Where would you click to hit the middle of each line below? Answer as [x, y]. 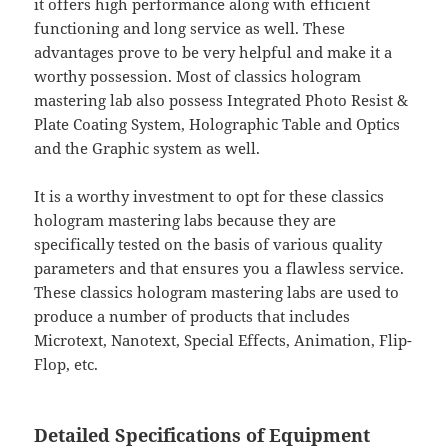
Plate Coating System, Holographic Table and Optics [217, 123]
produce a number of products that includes [192, 315]
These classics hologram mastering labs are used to [217, 291]
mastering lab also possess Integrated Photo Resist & [221, 99]
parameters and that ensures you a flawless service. [219, 267]
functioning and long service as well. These [190, 27]
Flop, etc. [66, 363]
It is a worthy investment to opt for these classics [209, 195]
